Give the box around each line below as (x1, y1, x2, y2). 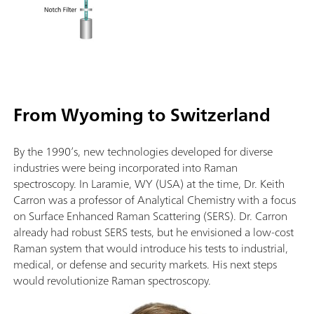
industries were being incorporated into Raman (13, 158, 238, 178)
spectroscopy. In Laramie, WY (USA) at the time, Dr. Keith (13, 174, 285, 194)
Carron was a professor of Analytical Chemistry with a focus (13, 190, 296, 210)
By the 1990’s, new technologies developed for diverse (13, 142, 273, 162)
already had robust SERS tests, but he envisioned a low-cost (13, 222, 294, 243)
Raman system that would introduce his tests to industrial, (13, 238, 288, 259)
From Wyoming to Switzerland (13, 99, 271, 131)
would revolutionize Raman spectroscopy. (13, 271, 214, 291)
